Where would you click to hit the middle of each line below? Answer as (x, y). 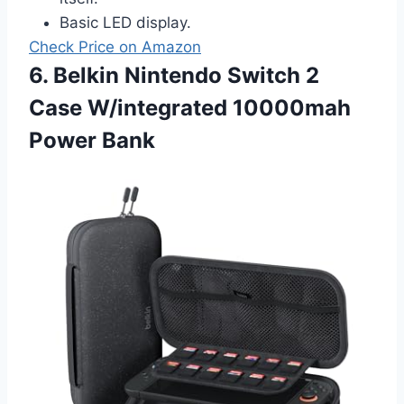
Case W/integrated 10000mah (190, 107)
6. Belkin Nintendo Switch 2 (174, 75)
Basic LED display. (125, 22)
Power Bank (92, 140)
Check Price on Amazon (115, 46)
